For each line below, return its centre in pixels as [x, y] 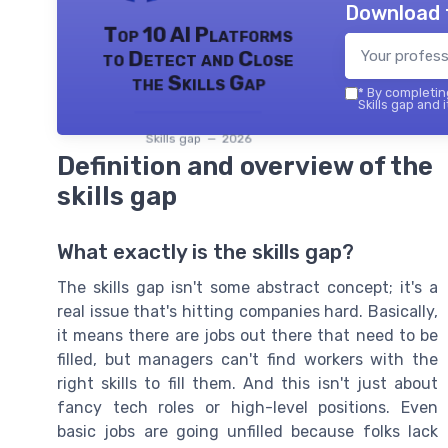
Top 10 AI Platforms [198, 34]
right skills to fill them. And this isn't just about [247, 384]
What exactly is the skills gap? [205, 252]
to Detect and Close [198, 58]
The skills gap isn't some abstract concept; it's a [247, 288]
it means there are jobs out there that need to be [247, 336]
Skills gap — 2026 [198, 138]
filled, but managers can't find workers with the [247, 360]
